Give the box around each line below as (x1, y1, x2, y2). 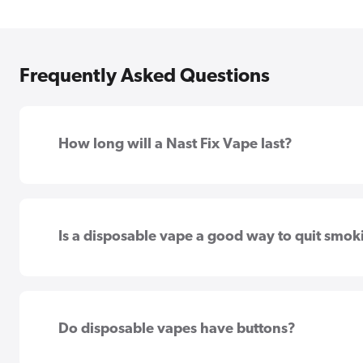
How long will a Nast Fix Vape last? (58, 136, 293, 152)
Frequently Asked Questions (19, 66, 270, 87)
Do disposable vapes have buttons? (58, 321, 296, 337)
